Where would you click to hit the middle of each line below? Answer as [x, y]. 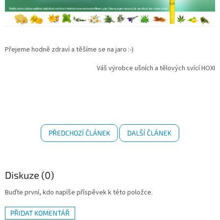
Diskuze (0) [29, 175]
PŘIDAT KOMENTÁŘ [40, 213]
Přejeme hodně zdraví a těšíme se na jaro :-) [69, 49]
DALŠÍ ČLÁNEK [149, 133]
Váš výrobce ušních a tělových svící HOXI [156, 68]
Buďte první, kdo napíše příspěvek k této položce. [79, 193]
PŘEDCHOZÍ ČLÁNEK [79, 133]
